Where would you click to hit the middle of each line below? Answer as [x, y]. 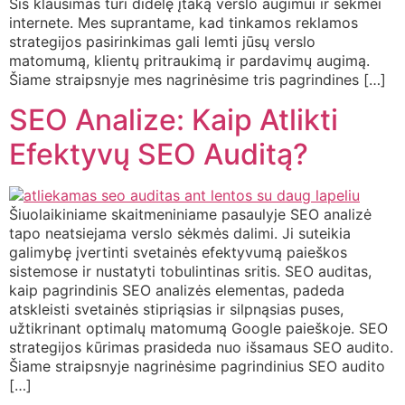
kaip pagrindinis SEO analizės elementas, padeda [177, 290]
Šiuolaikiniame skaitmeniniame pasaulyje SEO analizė [190, 214]
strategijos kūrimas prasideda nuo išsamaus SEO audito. [201, 347]
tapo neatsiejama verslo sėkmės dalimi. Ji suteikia [180, 233]
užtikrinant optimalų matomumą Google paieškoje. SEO [198, 328]
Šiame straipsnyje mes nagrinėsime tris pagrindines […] [198, 80]
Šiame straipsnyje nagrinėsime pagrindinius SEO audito [197, 366]
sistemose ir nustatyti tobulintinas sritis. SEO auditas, [190, 271]
